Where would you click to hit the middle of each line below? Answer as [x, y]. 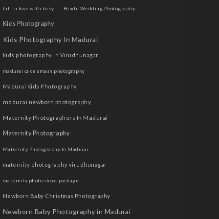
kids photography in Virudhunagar [51, 55]
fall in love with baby [28, 8]
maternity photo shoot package [41, 180]
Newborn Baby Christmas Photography [56, 196]
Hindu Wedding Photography [99, 8]
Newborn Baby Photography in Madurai [67, 211]
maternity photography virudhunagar [55, 164]
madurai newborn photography [47, 102]
